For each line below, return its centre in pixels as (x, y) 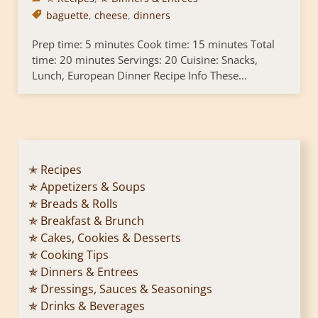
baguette (67, 16)
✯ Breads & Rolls (73, 204)
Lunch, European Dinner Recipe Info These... (139, 76)
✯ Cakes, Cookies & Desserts (105, 238)
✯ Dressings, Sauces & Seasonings (120, 289)
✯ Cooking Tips (68, 255)
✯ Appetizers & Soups (87, 187)
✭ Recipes (55, 170)
